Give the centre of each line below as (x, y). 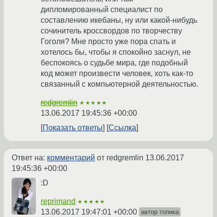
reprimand (58, 201)
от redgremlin (120, 158)
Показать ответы (73, 128)
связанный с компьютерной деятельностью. (119, 84)
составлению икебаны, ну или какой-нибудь (119, 20)
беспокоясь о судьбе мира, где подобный (114, 63)
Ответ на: (29, 158)
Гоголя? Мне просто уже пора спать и (108, 42)
